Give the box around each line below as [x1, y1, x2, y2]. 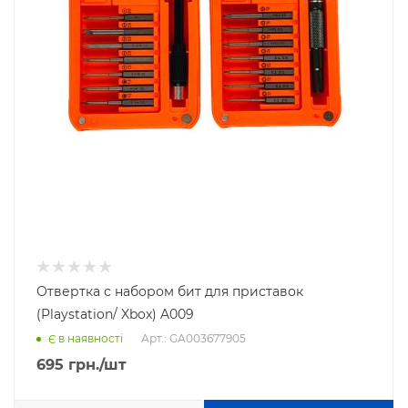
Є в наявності [48, 331, 123, 346]
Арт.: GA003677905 [141, 331, 246, 345]
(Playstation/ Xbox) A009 [36, 306, 194, 323]
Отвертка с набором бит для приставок [36, 283, 303, 301]
